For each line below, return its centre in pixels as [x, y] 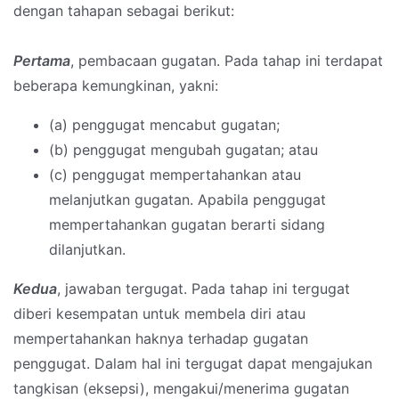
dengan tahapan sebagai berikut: [124, 11]
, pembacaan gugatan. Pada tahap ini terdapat [227, 61]
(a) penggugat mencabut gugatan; [164, 125]
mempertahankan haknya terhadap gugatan [161, 339]
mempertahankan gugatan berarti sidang [187, 225]
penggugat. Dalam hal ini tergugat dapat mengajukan [193, 364]
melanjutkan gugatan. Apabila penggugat [187, 200]
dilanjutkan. [87, 250]
